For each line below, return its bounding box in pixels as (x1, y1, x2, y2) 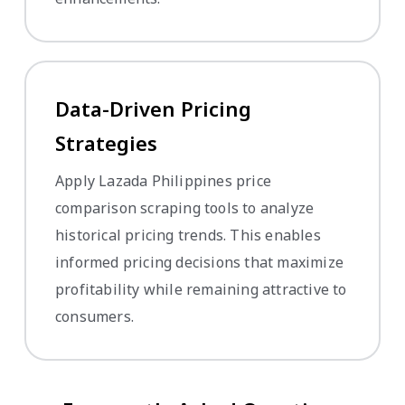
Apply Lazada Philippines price (55, 170, 271, 191)
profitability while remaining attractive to (55, 278, 347, 299)
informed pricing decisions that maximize (55, 251, 344, 272)
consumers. (55, 306, 134, 326)
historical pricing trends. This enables (55, 224, 321, 245)
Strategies (55, 128, 157, 156)
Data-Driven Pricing (55, 94, 251, 122)
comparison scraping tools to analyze (55, 197, 315, 218)
